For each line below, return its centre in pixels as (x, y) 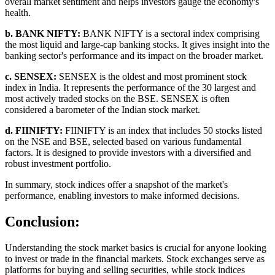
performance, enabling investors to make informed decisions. (122, 196)
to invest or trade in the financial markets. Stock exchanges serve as (135, 259)
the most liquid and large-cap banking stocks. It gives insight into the (137, 45)
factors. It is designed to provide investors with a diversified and (128, 153)
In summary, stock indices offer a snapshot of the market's (116, 185)
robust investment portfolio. (58, 164)
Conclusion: (42, 222)
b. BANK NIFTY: (43, 34)
